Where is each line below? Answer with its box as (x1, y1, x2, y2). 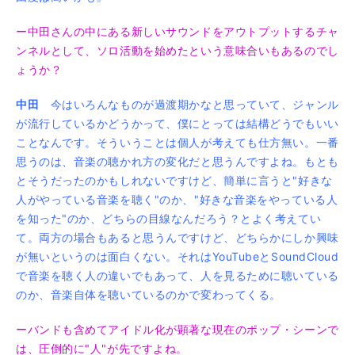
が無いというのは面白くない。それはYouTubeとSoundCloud (16, 249, 339, 263)
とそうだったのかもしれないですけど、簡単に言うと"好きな (16, 173, 333, 187)
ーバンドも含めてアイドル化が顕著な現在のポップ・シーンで (16, 322, 339, 336)
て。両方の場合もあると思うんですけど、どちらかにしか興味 (16, 230, 339, 244)
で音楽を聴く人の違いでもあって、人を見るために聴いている (16, 268, 339, 282)
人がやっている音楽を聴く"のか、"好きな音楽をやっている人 (16, 192, 338, 206)
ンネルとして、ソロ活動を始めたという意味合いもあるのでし (16, 43, 339, 57)
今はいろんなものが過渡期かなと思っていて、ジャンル (39, 97, 339, 111)
